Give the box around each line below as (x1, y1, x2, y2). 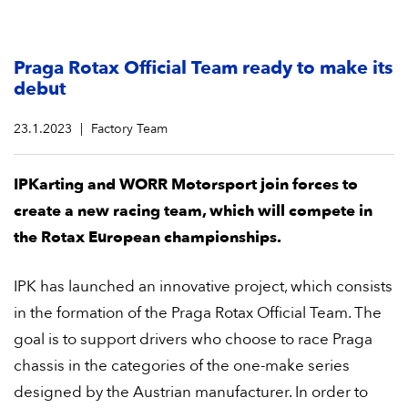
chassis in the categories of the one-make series (14, 355, 350, 376)
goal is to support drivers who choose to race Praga (14, 329, 372, 350)
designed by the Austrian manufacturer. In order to (14, 382, 368, 403)
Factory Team (91, 120, 168, 138)
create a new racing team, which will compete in (14, 200, 372, 221)
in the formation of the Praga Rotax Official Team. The (14, 302, 382, 323)
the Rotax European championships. (14, 227, 281, 248)
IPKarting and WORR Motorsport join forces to (14, 174, 358, 195)
